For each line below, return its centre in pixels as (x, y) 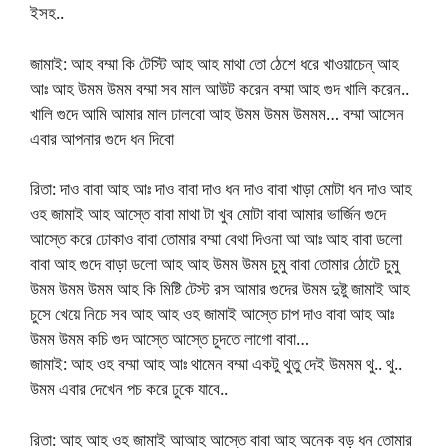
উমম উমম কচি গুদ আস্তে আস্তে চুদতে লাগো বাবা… (169, 339)
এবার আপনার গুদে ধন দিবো (102, 138)
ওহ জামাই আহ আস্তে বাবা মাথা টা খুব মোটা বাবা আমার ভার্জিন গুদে (208, 214)
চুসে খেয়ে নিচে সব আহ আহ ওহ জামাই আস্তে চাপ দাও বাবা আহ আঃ (212, 314)
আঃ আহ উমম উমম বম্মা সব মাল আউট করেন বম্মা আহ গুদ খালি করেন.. (219, 88)
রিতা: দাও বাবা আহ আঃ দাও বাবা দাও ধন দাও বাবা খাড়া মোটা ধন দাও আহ (221, 189)
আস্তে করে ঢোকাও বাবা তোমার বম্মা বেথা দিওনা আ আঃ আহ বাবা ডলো (216, 239)
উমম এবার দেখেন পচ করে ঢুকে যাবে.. (129, 389)
